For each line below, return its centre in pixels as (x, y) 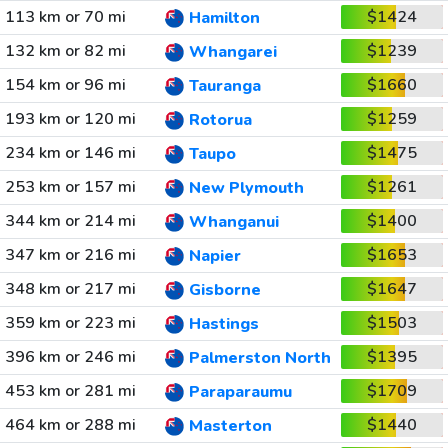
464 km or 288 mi (70, 425)
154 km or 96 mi (65, 85)
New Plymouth (246, 188)
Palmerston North (259, 358)
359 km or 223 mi (70, 323)
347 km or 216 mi (70, 255)
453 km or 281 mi (70, 391)
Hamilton (224, 18)
